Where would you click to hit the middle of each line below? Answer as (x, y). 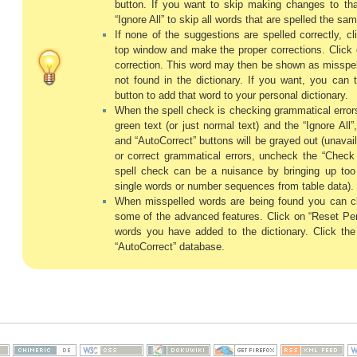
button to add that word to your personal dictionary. (231, 95)
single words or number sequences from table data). (234, 186)
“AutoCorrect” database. (169, 246)
